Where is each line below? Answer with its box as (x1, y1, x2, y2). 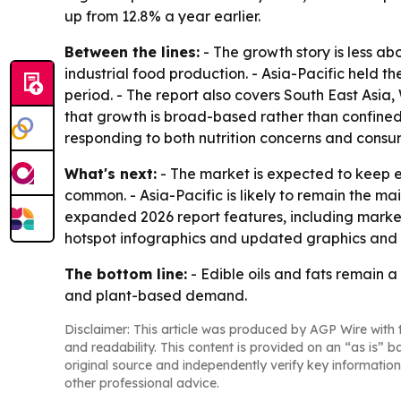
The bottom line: (64, 264, 187, 283)
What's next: (64, 164, 157, 183)
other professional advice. (64, 374, 219, 391)
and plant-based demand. (64, 286, 247, 304)
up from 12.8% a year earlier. (64, 6, 260, 25)
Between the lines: (64, 42, 200, 61)
